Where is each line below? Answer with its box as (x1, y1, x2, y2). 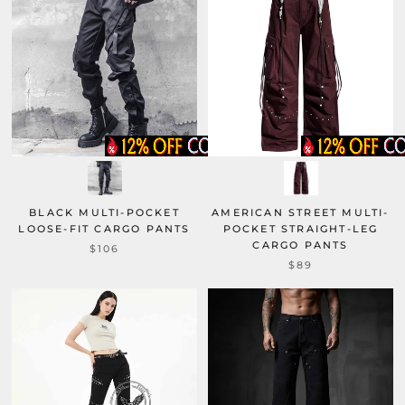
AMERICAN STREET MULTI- (212, 206, 390, 219)
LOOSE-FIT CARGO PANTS (18, 222, 191, 235)
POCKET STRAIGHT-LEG (222, 222, 379, 235)
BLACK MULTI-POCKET (29, 206, 180, 219)
